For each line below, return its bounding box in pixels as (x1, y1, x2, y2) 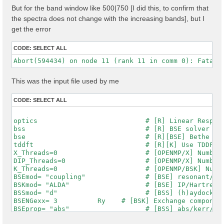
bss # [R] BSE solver (13, 125, 209, 133)
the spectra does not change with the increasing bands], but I (11, 14, 204, 22)
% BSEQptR (13, 213, 49, 221)
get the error (11, 24, 51, 33)
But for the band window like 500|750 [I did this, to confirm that (11, 3, 208, 12)
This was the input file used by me (11, 77, 119, 85)
